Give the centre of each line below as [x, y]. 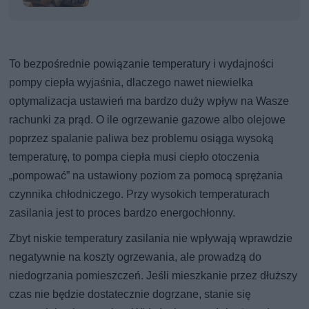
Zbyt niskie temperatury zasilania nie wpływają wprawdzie [151, 238]
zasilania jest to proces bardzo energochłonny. [122, 212]
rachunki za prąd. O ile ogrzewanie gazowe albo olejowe [148, 119]
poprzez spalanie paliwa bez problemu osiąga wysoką [142, 138]
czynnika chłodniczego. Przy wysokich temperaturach [140, 194]
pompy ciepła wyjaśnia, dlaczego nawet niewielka [131, 82]
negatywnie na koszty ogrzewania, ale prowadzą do [136, 257]
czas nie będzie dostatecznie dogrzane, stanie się [130, 294]
